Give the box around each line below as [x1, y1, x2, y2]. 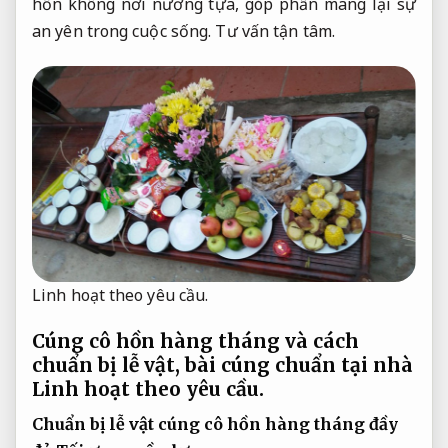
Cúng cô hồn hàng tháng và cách [32, 329, 359, 354]
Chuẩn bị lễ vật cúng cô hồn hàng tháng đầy [32, 413, 398, 434]
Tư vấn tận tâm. [215, 19, 335, 42]
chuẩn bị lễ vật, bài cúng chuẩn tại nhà [32, 353, 413, 378]
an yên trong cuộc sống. [32, 19, 216, 42]
